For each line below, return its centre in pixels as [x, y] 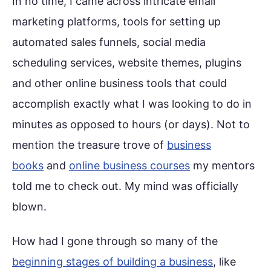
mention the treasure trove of [90, 145]
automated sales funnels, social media [109, 42]
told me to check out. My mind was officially [125, 186]
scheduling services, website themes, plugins [127, 62]
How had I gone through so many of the [115, 241]
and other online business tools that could [119, 83]
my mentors [222, 165]
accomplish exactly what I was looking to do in [132, 103]
